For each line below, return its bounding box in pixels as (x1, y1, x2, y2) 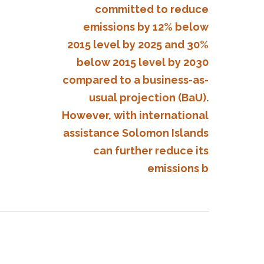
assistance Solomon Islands (63, 127, 209, 139)
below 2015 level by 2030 (77, 56, 209, 68)
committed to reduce (95, 3, 209, 15)
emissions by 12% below (83, 21, 209, 33)
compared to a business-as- (62, 74, 209, 86)
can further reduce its (93, 144, 209, 157)
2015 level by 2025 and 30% (67, 38, 209, 51)
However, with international (62, 109, 209, 121)
